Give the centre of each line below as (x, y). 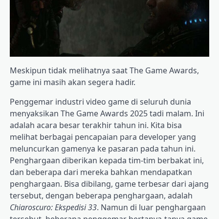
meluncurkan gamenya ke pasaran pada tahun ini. (103, 148)
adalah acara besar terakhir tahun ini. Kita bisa (96, 125)
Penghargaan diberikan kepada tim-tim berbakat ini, (107, 160)
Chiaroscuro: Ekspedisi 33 (53, 207)
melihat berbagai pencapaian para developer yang (103, 137)
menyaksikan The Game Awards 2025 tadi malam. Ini (107, 113)
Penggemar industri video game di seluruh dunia (100, 101)
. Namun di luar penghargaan (151, 207)
